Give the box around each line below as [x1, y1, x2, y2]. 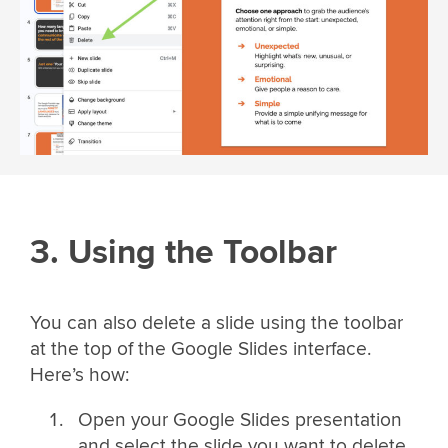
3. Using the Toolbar [30, 232, 337, 274]
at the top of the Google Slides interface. [30, 337, 371, 362]
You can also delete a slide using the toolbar [30, 311, 403, 336]
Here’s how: [30, 363, 129, 388]
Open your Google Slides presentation [77, 408, 402, 433]
